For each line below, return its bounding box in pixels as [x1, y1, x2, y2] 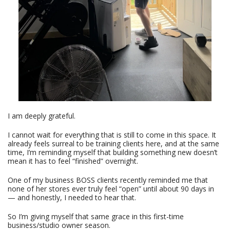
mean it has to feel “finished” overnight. [8, 156, 138, 166]
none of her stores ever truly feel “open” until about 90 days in [8, 184, 214, 194]
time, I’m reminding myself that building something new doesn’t [8, 147, 218, 158]
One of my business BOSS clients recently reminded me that [8, 175, 208, 185]
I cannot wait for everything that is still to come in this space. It [8, 130, 216, 140]
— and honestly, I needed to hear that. [8, 193, 136, 203]
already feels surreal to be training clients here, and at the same [8, 139, 219, 149]
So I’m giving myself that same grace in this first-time [8, 212, 184, 222]
